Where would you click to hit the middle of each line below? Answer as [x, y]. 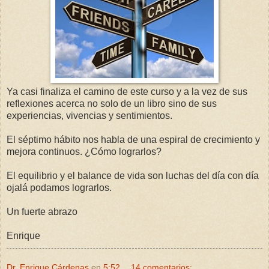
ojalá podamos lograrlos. [59, 188]
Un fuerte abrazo [42, 212]
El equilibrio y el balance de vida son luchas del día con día [133, 176]
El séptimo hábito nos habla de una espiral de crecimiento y [133, 140]
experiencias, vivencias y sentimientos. [89, 116]
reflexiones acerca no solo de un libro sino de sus [112, 104]
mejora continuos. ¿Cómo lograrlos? [84, 152]
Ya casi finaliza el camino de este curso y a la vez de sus [127, 92]
